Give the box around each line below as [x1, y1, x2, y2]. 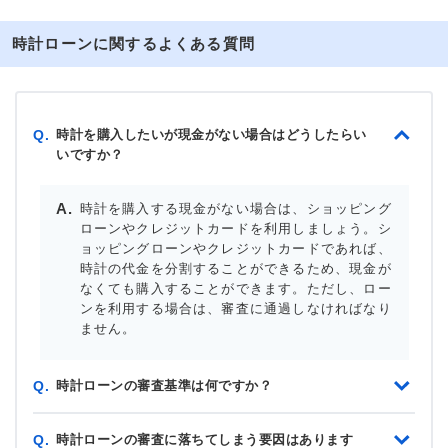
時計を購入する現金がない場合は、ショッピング [79, 200, 392, 216]
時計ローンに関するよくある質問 [12, 35, 255, 53]
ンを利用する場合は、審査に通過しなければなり [79, 300, 392, 316]
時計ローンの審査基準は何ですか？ [56, 377, 272, 393]
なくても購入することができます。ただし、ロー [79, 280, 392, 296]
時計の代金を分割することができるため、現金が [79, 260, 392, 276]
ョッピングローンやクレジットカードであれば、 [79, 240, 392, 256]
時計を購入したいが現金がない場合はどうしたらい [56, 127, 367, 143]
